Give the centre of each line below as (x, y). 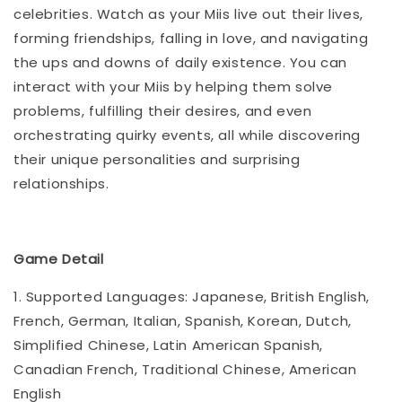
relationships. (61, 183)
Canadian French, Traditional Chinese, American (185, 369)
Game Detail (59, 258)
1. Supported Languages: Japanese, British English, (192, 296)
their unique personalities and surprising (157, 159)
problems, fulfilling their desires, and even (163, 110)
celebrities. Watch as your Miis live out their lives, (188, 13)
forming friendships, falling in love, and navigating (191, 38)
